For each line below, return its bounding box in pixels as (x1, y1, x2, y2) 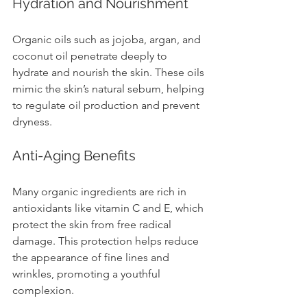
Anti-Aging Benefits (12, 147, 136, 164)
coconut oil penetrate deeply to (12, 49, 170, 62)
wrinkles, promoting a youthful (12, 267, 163, 280)
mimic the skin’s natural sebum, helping (12, 82, 207, 95)
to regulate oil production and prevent (12, 98, 202, 112)
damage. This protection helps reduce (12, 234, 201, 247)
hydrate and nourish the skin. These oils (12, 65, 207, 79)
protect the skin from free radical (12, 217, 174, 231)
